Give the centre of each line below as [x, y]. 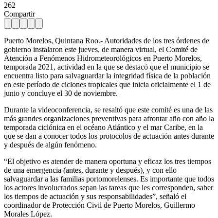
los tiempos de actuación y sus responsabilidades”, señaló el [95, 196]
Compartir [19, 14]
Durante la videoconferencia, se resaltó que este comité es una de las [108, 109]
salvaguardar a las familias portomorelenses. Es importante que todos [109, 179]
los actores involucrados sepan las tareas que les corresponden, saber [109, 187]
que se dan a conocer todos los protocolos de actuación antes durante [109, 136]
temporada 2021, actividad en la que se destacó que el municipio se [107, 67]
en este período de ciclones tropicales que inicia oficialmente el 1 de [107, 84]
